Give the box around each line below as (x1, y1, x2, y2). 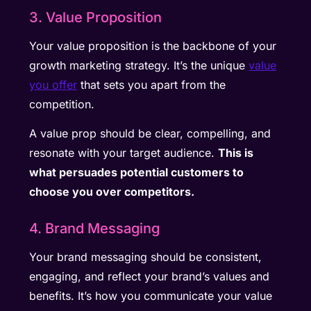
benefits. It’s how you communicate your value (29, 289, 273, 303)
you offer (29, 78, 78, 92)
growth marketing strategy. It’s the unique (29, 58, 249, 72)
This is (218, 146, 254, 160)
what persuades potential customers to (29, 165, 244, 180)
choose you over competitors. (29, 185, 195, 199)
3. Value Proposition (29, 9, 162, 26)
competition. (29, 97, 99, 111)
